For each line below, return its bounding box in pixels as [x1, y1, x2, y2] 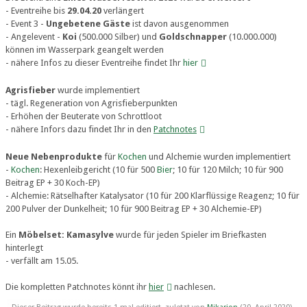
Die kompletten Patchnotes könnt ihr [5, 282, 149, 292]
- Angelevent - [5, 32, 62, 42]
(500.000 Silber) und [77, 32, 159, 42]
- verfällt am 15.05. [5, 256, 78, 266]
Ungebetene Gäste [46, 19, 130, 29]
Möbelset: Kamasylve [19, 230, 114, 240]
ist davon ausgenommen [130, 19, 229, 29]
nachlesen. [172, 282, 215, 292]
